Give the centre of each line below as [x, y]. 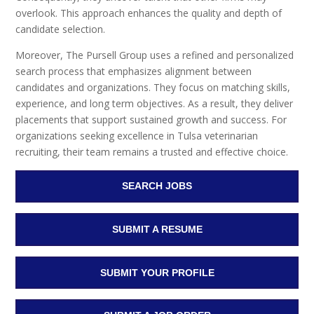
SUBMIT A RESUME [157, 230]
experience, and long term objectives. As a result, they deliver [155, 103]
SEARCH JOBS [157, 186]
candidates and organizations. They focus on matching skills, [153, 87]
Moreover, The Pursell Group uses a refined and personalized [155, 55]
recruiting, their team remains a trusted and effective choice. [152, 151]
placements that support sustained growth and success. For [151, 119]
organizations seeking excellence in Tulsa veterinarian [137, 135]
